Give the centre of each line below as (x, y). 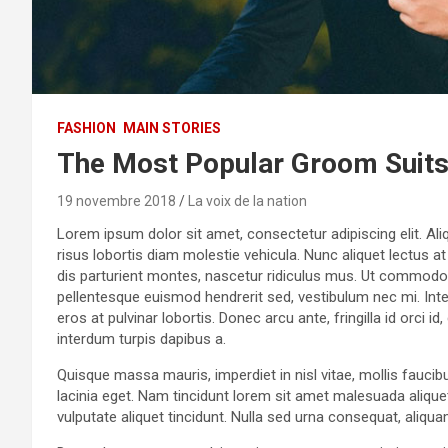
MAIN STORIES (172, 128)
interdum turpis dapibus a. (141, 339)
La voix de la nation (247, 201)
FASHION (86, 128)
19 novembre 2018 (116, 201)
